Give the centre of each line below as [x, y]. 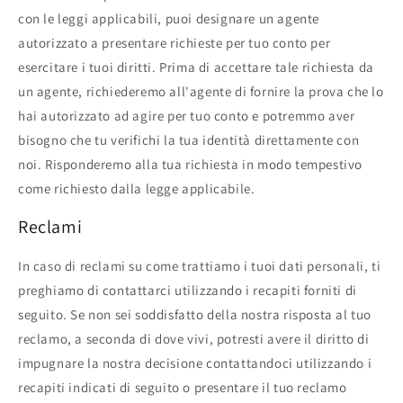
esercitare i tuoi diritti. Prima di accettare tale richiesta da [196, 67]
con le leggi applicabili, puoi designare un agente [169, 18]
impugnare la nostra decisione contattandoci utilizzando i [195, 363]
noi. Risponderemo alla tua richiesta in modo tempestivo [191, 164]
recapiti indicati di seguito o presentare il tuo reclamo [183, 387]
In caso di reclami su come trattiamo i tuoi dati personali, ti [200, 265]
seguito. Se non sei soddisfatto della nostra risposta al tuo [195, 314]
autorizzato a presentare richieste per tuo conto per [175, 42]
